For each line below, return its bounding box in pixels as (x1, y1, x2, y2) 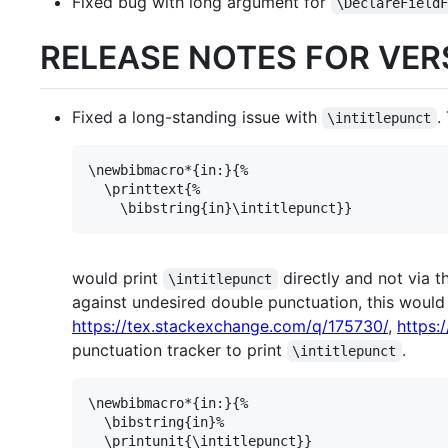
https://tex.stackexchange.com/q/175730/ (72, 315, 388, 336)
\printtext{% (88, 180, 200, 197)
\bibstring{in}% (88, 413, 224, 430)
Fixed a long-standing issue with (72, 106, 322, 127)
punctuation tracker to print (72, 339, 287, 360)
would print (72, 267, 163, 288)
